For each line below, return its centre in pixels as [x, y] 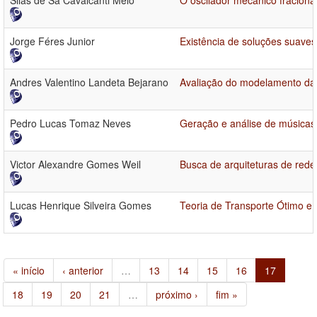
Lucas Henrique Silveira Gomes [81, 206]
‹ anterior [83, 271]
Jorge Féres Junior [52, 41]
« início [29, 271]
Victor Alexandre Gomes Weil [75, 165]
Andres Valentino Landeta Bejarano [89, 82]
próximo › [177, 295]
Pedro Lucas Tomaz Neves [70, 123]
